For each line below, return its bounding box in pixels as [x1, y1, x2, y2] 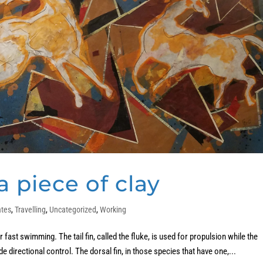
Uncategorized [49, 205, 97, 215]
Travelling [15, 205, 46, 215]
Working [100, 205, 127, 215]
